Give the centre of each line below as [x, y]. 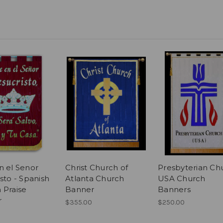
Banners [174, 190]
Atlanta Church [95, 179]
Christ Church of [97, 168]
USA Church [182, 179]
